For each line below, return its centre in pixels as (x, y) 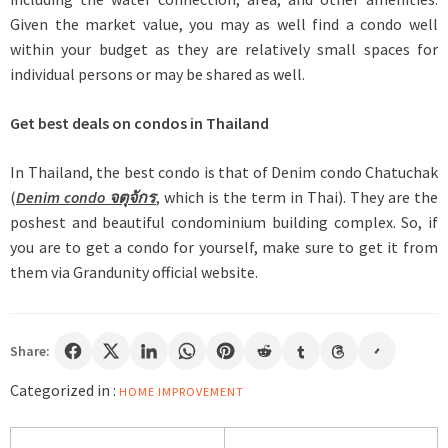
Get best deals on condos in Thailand (139, 122)
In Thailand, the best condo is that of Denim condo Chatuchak (224, 171)
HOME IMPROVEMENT (181, 391)
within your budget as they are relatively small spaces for (224, 48)
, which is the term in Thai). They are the (297, 196)
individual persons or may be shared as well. (157, 73)
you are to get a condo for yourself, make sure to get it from (224, 246)
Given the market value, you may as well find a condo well (224, 23)
